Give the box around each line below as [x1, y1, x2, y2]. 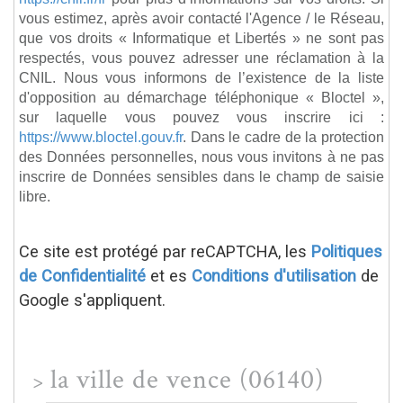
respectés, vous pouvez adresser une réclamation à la [19, 49, 384, 66]
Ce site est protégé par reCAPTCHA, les [19, 241, 311, 261]
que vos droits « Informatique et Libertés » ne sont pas [19, 29, 384, 46]
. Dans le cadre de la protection [183, 128, 384, 145]
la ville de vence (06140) [50, 361, 324, 398]
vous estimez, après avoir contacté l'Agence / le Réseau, [19, 9, 384, 26]
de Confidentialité [19, 265, 146, 285]
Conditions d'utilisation [192, 265, 356, 285]
